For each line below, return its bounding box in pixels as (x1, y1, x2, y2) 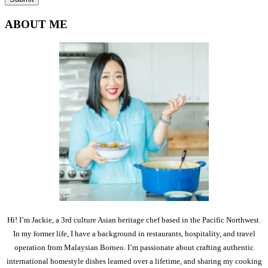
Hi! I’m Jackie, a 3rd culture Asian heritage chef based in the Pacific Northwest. (7, 215, 261, 225)
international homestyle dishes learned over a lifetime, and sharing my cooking (6, 257, 262, 266)
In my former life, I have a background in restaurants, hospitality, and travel (13, 229, 255, 239)
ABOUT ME (5, 18, 68, 31)
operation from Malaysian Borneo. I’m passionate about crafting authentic (14, 243, 254, 252)
